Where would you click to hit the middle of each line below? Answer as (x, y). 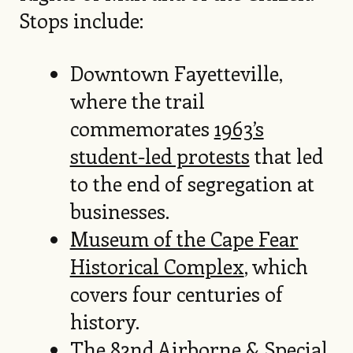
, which (276, 266)
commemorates (142, 128)
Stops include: (81, 20)
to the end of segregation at (192, 184)
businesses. (119, 211)
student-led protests (160, 156)
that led (286, 156)
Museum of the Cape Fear (184, 239)
